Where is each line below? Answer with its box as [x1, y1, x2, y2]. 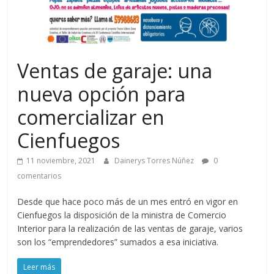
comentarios [17, 171, 62, 181]
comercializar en [17, 104, 165, 130]
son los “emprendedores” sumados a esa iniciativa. [17, 236, 219, 248]
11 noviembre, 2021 [26, 155, 96, 166]
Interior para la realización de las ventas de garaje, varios [17, 223, 243, 234]
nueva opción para [17, 81, 186, 107]
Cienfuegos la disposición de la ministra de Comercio [17, 209, 227, 221]
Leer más [23, 262, 56, 272]
